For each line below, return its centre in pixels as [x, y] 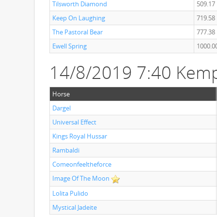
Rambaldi [66, 150]
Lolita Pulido [70, 193]
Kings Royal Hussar [80, 136]
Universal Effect [74, 122]
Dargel [62, 108]
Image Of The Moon [81, 178]
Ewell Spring [70, 46]
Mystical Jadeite [75, 207]
